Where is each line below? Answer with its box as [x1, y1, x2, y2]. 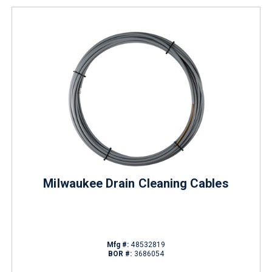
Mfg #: [106, 240, 129, 249]
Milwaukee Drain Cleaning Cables [43, 176, 229, 191]
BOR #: [107, 250, 132, 258]
